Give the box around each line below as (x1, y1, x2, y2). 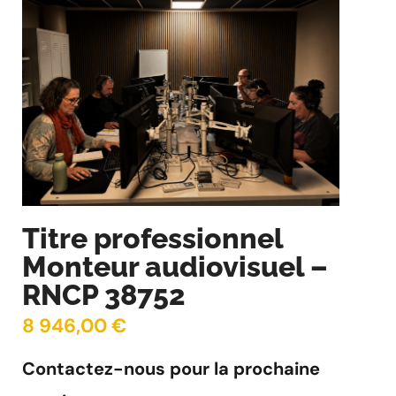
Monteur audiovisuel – (22, 250, 328, 284)
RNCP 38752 (22, 278, 186, 312)
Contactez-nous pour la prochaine (22, 357, 320, 381)
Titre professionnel (22, 222, 283, 255)
